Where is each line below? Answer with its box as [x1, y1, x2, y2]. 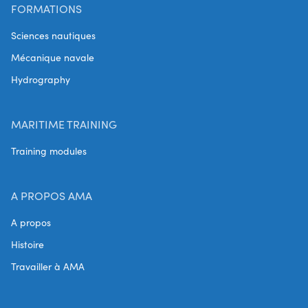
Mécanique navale [11, 50, 94, 64]
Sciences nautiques [11, 28, 96, 42]
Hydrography [11, 72, 70, 86]
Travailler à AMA [11, 259, 85, 273]
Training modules [11, 144, 87, 157]
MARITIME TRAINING [11, 116, 117, 131]
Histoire [11, 237, 44, 251]
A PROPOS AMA [11, 188, 92, 203]
